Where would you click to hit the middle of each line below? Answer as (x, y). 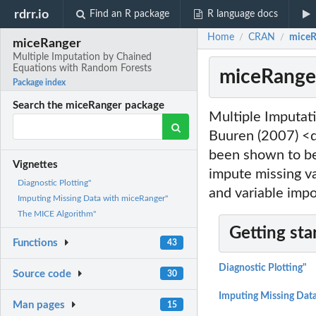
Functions (36, 243)
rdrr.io (32, 14)
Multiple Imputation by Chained (83, 57)
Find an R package (130, 14)
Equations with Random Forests (83, 69)
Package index (39, 83)
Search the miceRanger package (89, 106)
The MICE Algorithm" (57, 214)
